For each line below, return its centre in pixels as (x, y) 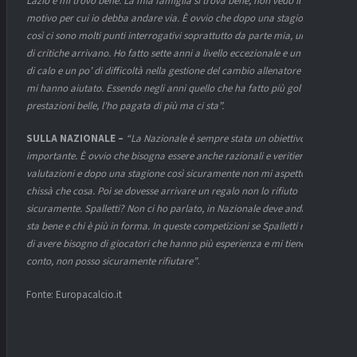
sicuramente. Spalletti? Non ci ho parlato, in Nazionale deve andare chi (178, 209)
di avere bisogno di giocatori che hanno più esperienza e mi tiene (166, 244)
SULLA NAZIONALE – (75, 139)
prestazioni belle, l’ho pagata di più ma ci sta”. (125, 106)
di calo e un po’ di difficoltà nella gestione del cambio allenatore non (173, 71)
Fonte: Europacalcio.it (74, 294)
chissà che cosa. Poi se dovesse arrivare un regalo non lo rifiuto (162, 192)
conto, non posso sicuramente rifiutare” (112, 262)
